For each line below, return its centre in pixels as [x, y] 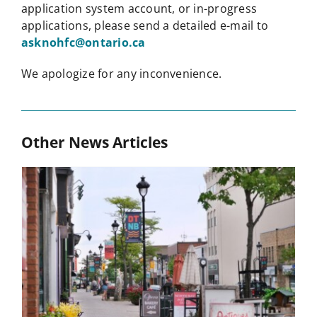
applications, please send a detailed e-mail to [145, 26]
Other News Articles [94, 142]
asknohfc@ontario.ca [83, 43]
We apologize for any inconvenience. [121, 74]
